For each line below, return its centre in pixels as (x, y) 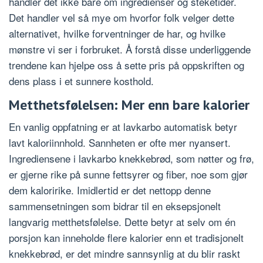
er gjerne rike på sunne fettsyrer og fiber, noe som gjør (128, 174)
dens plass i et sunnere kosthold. (81, 80)
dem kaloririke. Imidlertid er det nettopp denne (110, 190)
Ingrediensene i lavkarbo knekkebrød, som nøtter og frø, (131, 158)
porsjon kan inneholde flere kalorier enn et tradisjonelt (126, 237)
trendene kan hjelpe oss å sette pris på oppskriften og (127, 65)
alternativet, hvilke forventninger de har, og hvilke (117, 33)
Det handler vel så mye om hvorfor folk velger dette (122, 17)
